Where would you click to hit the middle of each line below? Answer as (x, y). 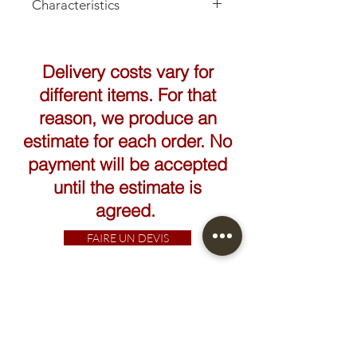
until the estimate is (127, 188)
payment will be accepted (127, 165)
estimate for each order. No (127, 141)
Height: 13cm (67, 36)
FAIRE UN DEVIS (127, 238)
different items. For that (127, 95)
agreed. (127, 211)
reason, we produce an (127, 118)
